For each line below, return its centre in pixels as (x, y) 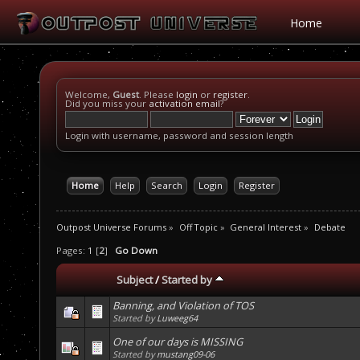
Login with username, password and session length (179, 135)
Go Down (136, 251)
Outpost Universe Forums (111, 227)
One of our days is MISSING (178, 342)
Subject (135, 280)
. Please (157, 94)
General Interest (266, 227)
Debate (329, 227)
